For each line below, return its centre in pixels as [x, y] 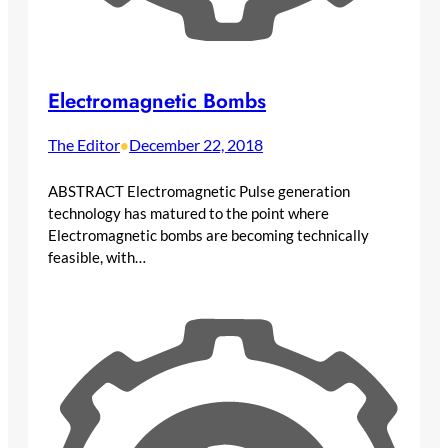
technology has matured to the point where [188, 213]
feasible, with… [97, 257]
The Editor [84, 144]
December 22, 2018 [196, 144]
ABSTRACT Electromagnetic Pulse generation [199, 191]
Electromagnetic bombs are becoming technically [208, 235]
